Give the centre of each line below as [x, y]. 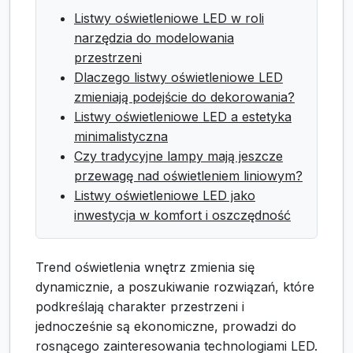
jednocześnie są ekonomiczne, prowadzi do [166, 327]
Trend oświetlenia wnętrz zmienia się [145, 268]
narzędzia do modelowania [154, 38]
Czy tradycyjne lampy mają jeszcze [178, 156]
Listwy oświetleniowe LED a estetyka [183, 117]
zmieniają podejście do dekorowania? [184, 97]
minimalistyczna [121, 137]
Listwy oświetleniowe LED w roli [169, 19]
